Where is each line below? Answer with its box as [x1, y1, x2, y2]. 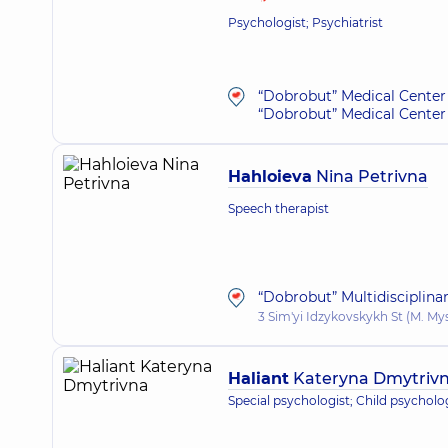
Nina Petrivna [312, 167, 428, 186]
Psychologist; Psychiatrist [228, 15, 383, 30]
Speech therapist [228, 201, 329, 216]
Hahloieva [228, 167, 312, 186]
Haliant [228, 369, 289, 388]
